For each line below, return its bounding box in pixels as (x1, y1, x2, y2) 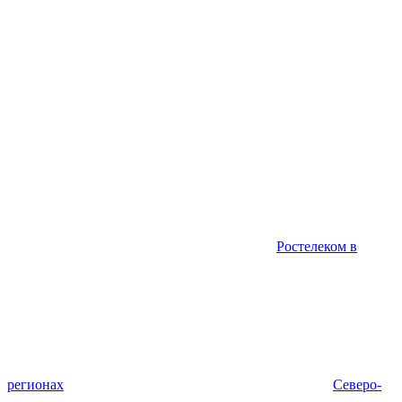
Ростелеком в (276, 238, 357, 254)
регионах (7, 376, 64, 392)
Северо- (333, 376, 381, 392)
